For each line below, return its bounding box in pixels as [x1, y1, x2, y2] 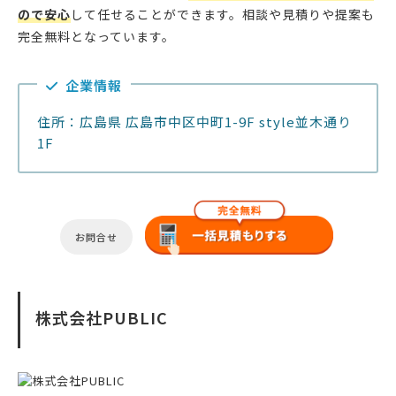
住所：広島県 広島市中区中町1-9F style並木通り [37, 112, 352, 132]
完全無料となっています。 [18, 27, 175, 46]
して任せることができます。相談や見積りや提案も [71, 5, 375, 24]
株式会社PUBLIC [35, 306, 168, 330]
